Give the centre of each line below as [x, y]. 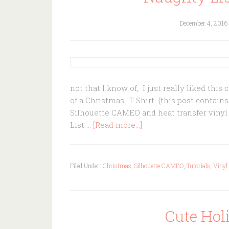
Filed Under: [86, 166]
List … [82, 125]
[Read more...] [118, 125]
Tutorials [198, 166]
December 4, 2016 [203, 23]
